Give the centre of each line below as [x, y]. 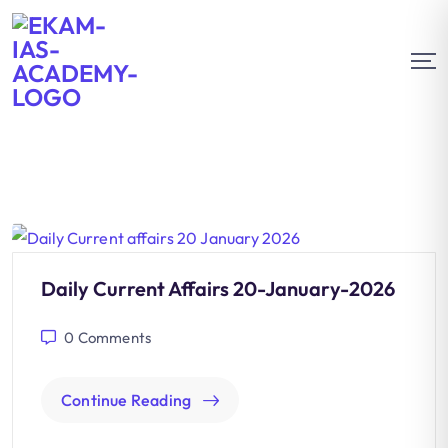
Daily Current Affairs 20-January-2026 [218, 289]
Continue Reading [126, 400]
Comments [113, 338]
